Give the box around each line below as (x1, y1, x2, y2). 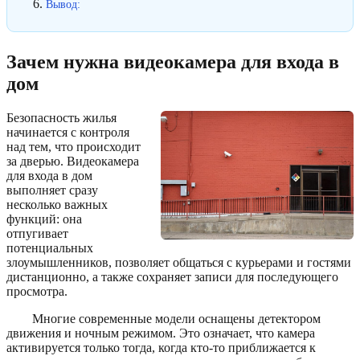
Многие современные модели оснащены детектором (32, 311, 321, 325)
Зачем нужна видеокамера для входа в (6, 51, 339, 72)
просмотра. (6, 284, 67, 298)
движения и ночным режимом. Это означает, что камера (6, 325, 315, 340)
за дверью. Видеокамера (6, 153, 139, 168)
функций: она (6, 211, 82, 226)
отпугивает (6, 226, 68, 240)
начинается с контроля (6, 125, 129, 139)
